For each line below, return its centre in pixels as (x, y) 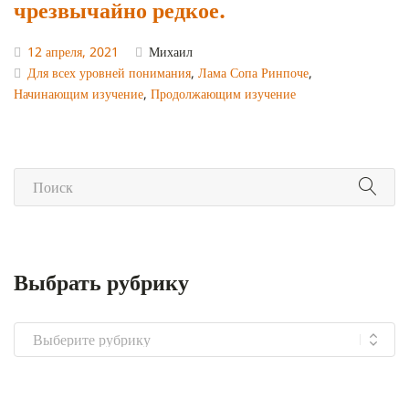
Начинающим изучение (79, 94)
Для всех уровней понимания (109, 73)
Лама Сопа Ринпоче (253, 73)
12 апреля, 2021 (73, 52)
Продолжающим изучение (223, 94)
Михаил (171, 52)
